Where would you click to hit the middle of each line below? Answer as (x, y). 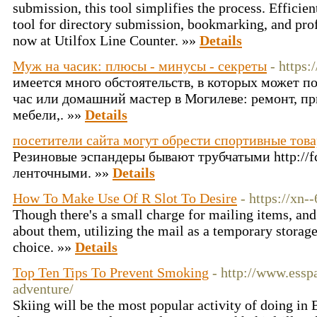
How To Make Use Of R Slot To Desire (125, 198)
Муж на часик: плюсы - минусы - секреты (140, 66)
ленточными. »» (63, 173)
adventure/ (43, 289)
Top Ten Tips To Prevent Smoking (111, 272)
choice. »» (44, 247)
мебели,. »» (49, 115)
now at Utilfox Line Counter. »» (106, 40)
